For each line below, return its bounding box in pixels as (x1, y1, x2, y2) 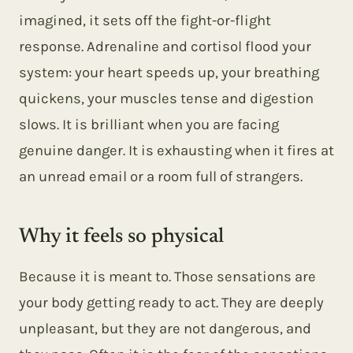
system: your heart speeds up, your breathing (19, 64, 319, 81)
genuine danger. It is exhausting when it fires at (19, 142, 334, 159)
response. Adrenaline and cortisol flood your (19, 38, 311, 55)
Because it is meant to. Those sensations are (19, 268, 316, 285)
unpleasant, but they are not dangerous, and (19, 320, 311, 337)
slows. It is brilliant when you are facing (19, 116, 279, 133)
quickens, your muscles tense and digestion (19, 90, 314, 107)
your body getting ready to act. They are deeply (19, 294, 324, 311)
